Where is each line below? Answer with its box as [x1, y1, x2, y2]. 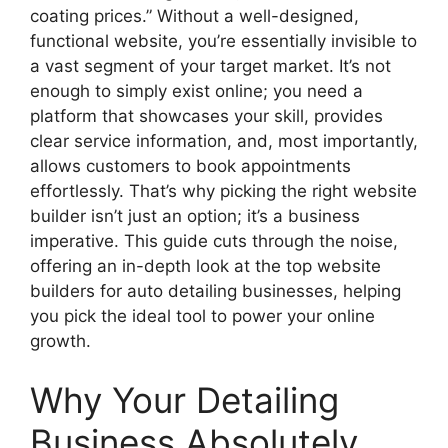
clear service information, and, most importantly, [30, 130, 418, 151]
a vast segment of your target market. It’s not [30, 55, 391, 76]
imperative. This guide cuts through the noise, [30, 230, 398, 251]
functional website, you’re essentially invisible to [30, 30, 417, 51]
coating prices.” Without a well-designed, [30, 5, 359, 26]
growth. [30, 330, 91, 351]
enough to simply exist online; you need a [30, 80, 363, 101]
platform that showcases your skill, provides [30, 105, 383, 126]
